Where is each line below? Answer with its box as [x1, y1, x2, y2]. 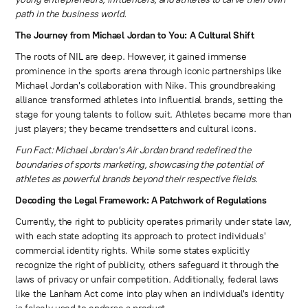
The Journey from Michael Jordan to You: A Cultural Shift [15, 30, 254, 42]
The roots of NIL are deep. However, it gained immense [15, 51, 247, 63]
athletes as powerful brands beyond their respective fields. [15, 173, 258, 186]
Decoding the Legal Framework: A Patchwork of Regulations [15, 195, 267, 207]
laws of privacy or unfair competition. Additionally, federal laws [15, 274, 279, 286]
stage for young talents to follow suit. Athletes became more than [15, 109, 292, 121]
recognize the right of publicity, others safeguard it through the [15, 259, 280, 272]
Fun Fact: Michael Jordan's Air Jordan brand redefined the [15, 144, 252, 157]
